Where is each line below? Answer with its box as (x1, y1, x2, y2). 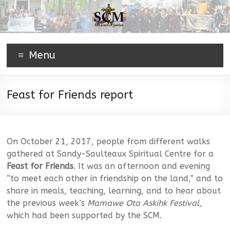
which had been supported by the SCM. (7, 210, 162, 220)
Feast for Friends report (7, 88, 133, 102)
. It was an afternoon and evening (73, 161, 210, 171)
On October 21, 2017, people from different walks (7, 137, 210, 146)
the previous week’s (7, 198, 88, 208)
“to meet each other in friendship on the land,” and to (7, 174, 223, 183)
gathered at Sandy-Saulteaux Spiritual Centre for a (7, 149, 214, 159)
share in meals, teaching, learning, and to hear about (7, 186, 221, 196)
